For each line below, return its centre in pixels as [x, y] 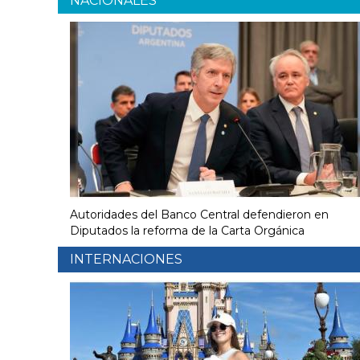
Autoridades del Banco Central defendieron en [199, 215]
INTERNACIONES [126, 260]
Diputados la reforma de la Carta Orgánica [187, 231]
